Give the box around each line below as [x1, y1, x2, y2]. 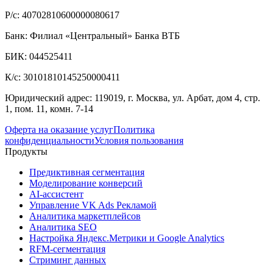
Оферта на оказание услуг [5, 124, 113, 135]
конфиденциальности [5, 135, 94, 146]
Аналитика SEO [29, 222, 97, 233]
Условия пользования [94, 135, 183, 146]
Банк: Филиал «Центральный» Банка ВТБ [5, 30, 180, 41]
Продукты [5, 146, 48, 157]
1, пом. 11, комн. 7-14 [5, 104, 93, 115]
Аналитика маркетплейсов [29, 211, 141, 222]
